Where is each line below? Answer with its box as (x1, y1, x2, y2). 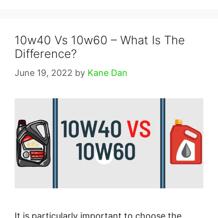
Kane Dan (88, 68, 127, 78)
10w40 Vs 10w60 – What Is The (15, 33, 185, 48)
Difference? (15, 47, 77, 61)
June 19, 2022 (15, 68, 73, 78)
